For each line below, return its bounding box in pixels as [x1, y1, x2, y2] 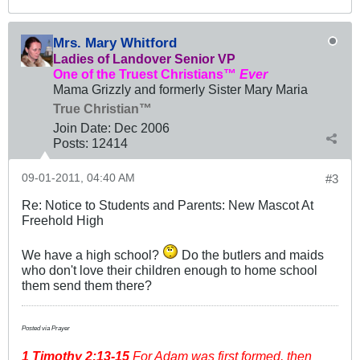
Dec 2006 [114, 120, 170, 135]
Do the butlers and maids [178, 247, 324, 262]
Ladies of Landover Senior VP [53, 51, 235, 66]
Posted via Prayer [22, 324, 70, 332]
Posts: [53, 135, 88, 150]
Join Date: [53, 120, 111, 135]
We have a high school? [22, 247, 162, 262]
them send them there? [22, 277, 152, 292]
